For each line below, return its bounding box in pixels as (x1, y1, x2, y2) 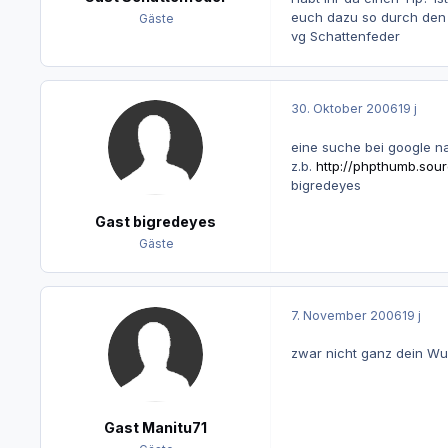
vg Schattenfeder (290, 28, 400, 45)
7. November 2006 (290, 307, 402, 323)
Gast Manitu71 (104, 419, 207, 437)
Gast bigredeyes (95, 212, 216, 230)
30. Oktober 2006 (290, 101, 398, 117)
